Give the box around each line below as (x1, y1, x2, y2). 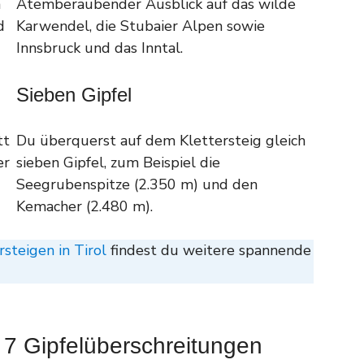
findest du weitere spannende (106, 240, 311, 260)
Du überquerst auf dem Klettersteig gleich (16, 130, 305, 150)
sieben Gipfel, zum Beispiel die (16, 152, 220, 172)
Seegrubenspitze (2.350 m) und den (16, 174, 258, 194)
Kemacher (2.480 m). (16, 196, 153, 216)
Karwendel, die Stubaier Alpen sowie (16, 15, 265, 36)
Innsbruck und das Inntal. (16, 37, 183, 58)
